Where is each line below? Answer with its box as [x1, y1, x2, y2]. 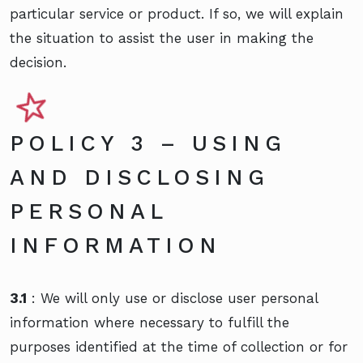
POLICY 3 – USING [10, 130, 286, 156]
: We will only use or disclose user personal [27, 289, 318, 306]
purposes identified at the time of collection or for [10, 338, 348, 355]
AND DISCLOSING [10, 164, 269, 190]
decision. [10, 53, 66, 70]
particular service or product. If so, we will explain [10, 5, 344, 22]
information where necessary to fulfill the [10, 314, 289, 331]
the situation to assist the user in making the [10, 29, 314, 46]
